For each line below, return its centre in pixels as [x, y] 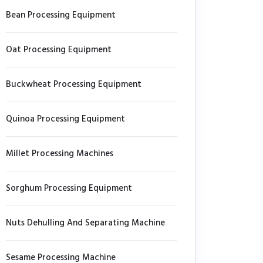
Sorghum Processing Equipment [69, 188]
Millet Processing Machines [60, 154]
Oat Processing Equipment [59, 50]
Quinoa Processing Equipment [65, 119]
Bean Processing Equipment [61, 15]
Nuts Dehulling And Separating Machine [85, 223]
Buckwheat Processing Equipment [74, 85]
